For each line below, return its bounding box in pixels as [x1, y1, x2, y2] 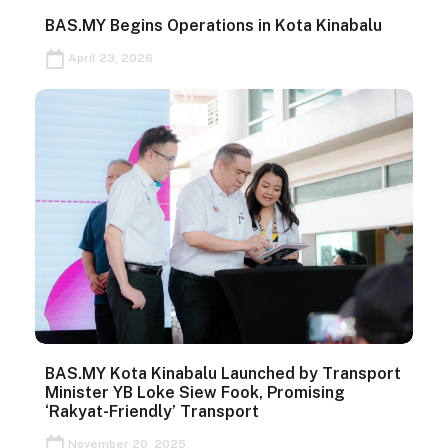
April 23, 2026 [65, 51, 153, 66]
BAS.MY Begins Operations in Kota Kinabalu [45, 16, 382, 36]
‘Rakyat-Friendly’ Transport [45, 402, 263, 422]
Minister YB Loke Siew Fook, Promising [45, 383, 345, 403]
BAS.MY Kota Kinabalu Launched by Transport [45, 364, 401, 384]
